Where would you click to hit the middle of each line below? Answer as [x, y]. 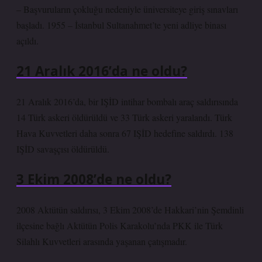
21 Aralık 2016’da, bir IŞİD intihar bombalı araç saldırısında [127, 101]
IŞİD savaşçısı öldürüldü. [63, 149]
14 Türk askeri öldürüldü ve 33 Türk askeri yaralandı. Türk [124, 117]
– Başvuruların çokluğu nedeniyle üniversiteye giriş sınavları [127, 9]
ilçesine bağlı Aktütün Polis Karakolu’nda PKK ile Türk [120, 225]
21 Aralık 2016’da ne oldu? [102, 71]
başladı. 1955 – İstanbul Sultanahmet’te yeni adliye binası [121, 25]
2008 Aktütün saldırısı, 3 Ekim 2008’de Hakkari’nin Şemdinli [130, 210]
